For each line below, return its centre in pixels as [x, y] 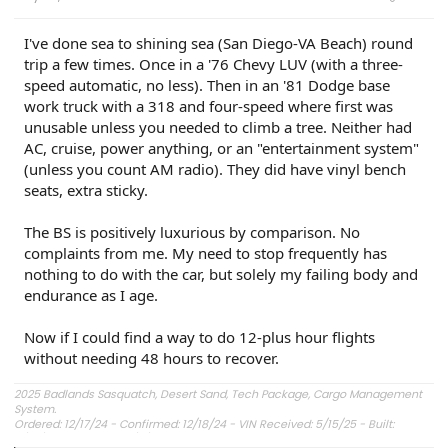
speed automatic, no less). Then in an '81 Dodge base [207, 84]
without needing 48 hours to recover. [151, 357]
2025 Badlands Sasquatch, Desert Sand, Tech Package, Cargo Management [218, 393]
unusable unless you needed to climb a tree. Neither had [218, 126]
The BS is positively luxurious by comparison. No [192, 231]
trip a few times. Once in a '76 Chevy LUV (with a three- [213, 63]
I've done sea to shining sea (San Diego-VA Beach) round [218, 42]
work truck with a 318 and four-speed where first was [208, 105]
